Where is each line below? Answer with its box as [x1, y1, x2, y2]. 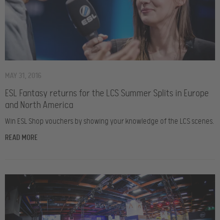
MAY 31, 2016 [5, 71, 41, 81]
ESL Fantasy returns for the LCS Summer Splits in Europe [5, 88, 209, 99]
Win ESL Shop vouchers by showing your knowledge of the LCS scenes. [5, 117, 214, 126]
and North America [5, 100, 73, 111]
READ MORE [5, 133, 38, 142]
